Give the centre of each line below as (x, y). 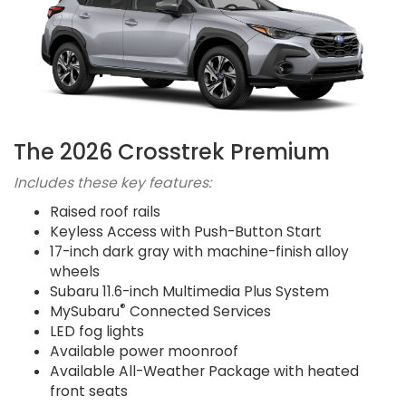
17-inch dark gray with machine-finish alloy (199, 252)
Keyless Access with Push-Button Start (186, 232)
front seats (89, 391)
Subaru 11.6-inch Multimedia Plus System (189, 292)
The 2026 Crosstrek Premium (172, 152)
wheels (75, 272)
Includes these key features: (112, 183)
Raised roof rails (105, 212)
